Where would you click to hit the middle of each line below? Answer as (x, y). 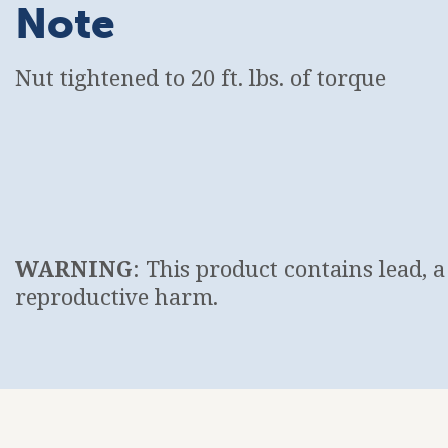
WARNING (74, 268)
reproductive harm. (116, 296)
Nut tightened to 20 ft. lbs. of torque (200, 77)
